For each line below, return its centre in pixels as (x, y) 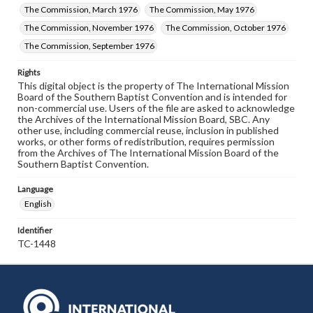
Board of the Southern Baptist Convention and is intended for (152, 97)
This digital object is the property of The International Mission (153, 86)
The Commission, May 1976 (202, 9)
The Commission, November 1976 (89, 28)
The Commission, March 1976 (81, 9)
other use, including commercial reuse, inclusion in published (148, 130)
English (38, 204)
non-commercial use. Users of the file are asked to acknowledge (156, 108)
